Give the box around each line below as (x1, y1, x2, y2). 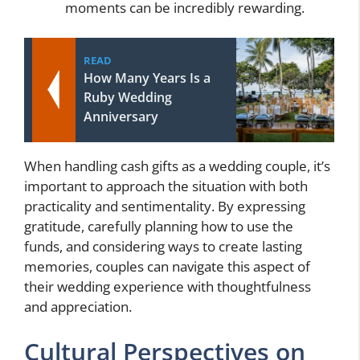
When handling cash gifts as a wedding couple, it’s (24, 157, 330, 176)
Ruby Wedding (84, 88, 172, 107)
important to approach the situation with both (24, 177, 308, 196)
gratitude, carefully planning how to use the (24, 217, 293, 236)
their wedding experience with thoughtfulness (24, 277, 311, 297)
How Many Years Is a (84, 69, 211, 88)
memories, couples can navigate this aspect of (24, 257, 310, 276)
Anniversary (84, 108, 158, 126)
